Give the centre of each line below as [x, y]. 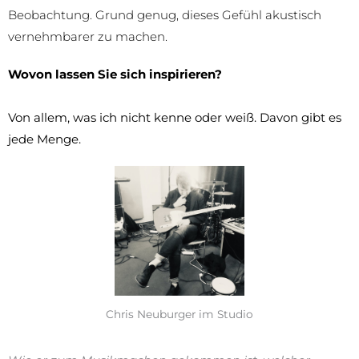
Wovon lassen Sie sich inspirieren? [115, 74]
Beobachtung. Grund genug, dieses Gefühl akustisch [165, 14]
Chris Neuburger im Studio [179, 315]
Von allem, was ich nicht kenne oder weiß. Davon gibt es [175, 117]
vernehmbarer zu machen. [88, 36]
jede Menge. [44, 139]
